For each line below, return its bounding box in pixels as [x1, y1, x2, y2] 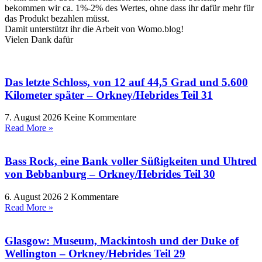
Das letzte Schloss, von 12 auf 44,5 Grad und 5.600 [5, 75, 248, 88]
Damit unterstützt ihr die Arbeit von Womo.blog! [5, 23, 184, 34]
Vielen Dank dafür [5, 34, 73, 44]
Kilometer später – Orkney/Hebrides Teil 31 [5, 88, 213, 101]
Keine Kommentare [64, 112, 136, 123]
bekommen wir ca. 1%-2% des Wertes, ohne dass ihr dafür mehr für [5, 2, 254, 13]
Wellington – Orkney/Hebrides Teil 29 [5, 247, 185, 260]
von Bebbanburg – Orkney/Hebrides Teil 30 [5, 168, 215, 181]
